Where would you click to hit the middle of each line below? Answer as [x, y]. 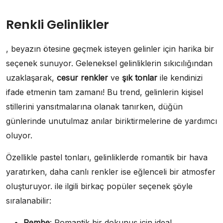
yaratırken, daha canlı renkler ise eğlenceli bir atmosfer [111, 171]
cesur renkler [82, 77]
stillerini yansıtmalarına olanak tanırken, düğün [94, 106]
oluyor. [19, 135]
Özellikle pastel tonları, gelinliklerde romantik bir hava [107, 157]
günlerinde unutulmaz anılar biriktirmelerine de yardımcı [111, 121]
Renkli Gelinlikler [57, 24]
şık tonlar [140, 77]
